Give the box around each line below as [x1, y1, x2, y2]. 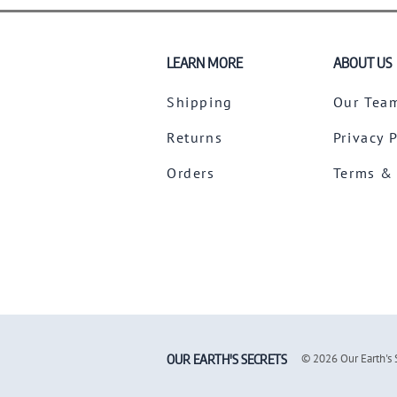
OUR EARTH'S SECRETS [167, 351, 287, 368]
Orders [167, 163, 215, 182]
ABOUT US [332, 53, 392, 72]
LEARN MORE [167, 53, 243, 72]
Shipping [167, 92, 233, 111]
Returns [167, 128, 223, 146]
